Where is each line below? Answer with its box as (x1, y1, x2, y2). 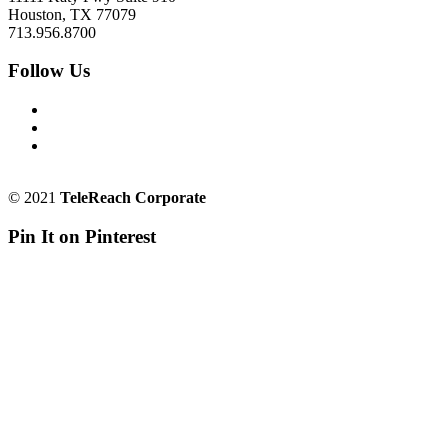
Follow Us (8, 60, 90, 82)
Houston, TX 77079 (8, 5, 136, 23)
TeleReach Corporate (60, 189, 206, 207)
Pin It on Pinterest (8, 225, 156, 247)
